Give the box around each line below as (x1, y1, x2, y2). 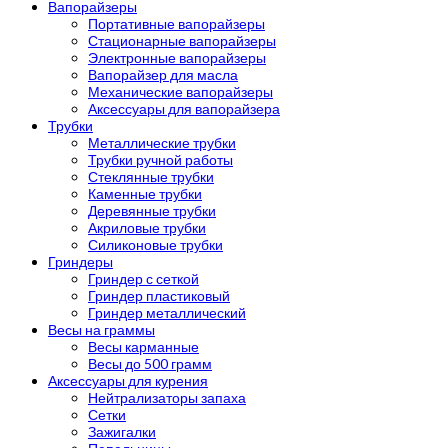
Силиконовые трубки (88, 236, 223, 254)
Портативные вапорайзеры (88, 15, 265, 33)
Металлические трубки (88, 134, 236, 152)
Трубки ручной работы (88, 151, 233, 169)
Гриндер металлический (88, 304, 246, 322)
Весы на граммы (48, 321, 155, 339)
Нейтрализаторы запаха (88, 389, 246, 407)
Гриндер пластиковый (88, 287, 230, 305)
